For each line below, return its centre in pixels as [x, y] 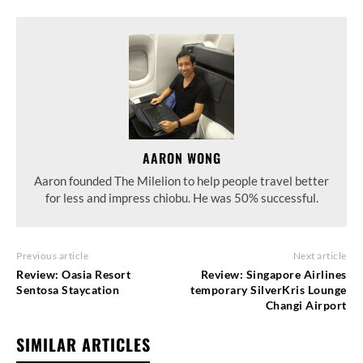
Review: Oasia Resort [73, 274]
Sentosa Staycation [68, 289]
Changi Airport [306, 305]
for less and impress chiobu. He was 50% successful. [181, 197]
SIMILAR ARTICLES [83, 344]
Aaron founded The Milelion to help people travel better [181, 180]
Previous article [52, 255]
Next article [320, 255]
